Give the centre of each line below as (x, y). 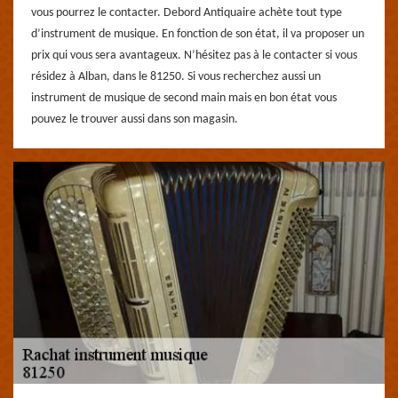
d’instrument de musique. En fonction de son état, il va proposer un (198, 34)
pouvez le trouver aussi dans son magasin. (135, 119)
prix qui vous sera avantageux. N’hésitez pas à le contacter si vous (194, 56)
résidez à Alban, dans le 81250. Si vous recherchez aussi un (176, 77)
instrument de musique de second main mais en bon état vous (184, 98)
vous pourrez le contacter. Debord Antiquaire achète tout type (187, 13)
